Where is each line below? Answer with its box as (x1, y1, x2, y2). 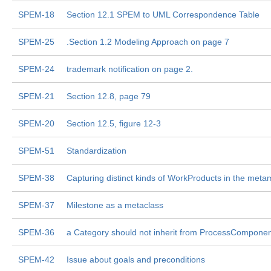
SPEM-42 (18, 255, 54, 264)
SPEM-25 (18, 37, 54, 47)
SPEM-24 (18, 64, 54, 74)
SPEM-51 (18, 146, 54, 155)
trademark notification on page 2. (67, 64, 193, 74)
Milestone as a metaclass (67, 200, 163, 210)
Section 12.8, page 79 (67, 91, 151, 101)
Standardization (67, 146, 126, 155)
